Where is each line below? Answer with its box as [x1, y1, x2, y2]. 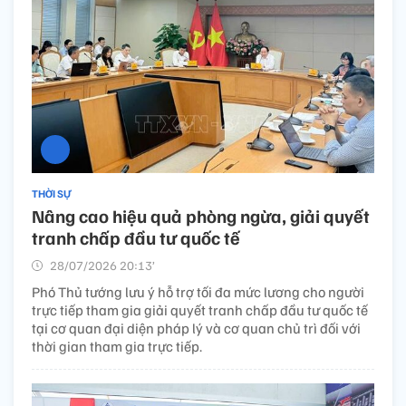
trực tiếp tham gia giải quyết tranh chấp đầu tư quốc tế [32, 301, 368, 320]
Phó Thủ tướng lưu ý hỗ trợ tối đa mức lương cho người [32, 283, 364, 302]
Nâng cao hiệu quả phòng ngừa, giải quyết [32, 204, 370, 228]
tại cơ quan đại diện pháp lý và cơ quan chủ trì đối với [32, 319, 361, 338]
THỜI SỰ [32, 187, 72, 201]
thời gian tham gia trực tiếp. [32, 337, 202, 356]
